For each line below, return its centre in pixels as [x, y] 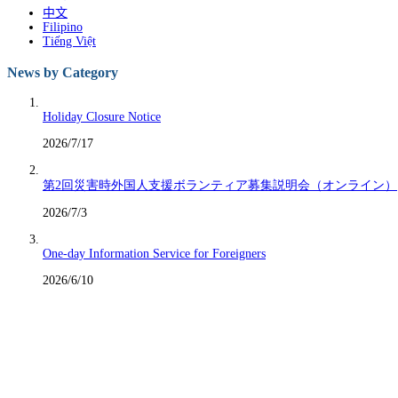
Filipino [63, 28]
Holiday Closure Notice [102, 117]
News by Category [63, 72]
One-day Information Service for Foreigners [154, 254]
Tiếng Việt [69, 42]
